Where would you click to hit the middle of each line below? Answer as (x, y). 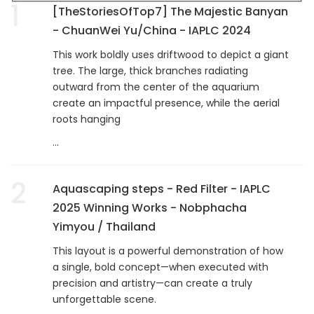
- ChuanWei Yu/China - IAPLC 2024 (152, 30)
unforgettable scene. (104, 299)
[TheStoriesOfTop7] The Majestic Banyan (170, 11)
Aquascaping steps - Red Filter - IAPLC (162, 189)
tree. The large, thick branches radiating (150, 70)
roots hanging (87, 119)
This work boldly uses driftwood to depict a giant (171, 54)
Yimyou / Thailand (104, 226)
